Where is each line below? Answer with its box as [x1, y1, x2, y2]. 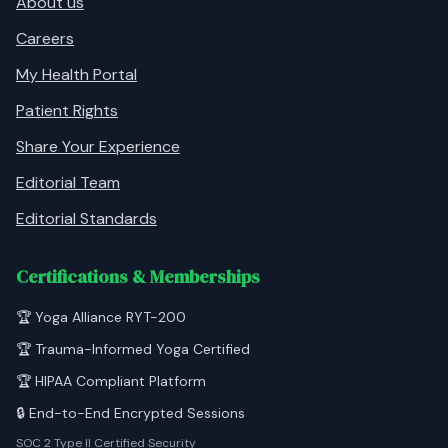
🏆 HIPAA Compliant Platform [16, 372, 206, 390]
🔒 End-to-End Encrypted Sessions [16, 404, 245, 422]
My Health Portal [16, 64, 137, 85]
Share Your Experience [16, 136, 180, 157]
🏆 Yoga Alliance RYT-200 [16, 308, 186, 326]
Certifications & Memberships [16, 264, 260, 289]
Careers [16, 28, 74, 49]
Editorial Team [16, 172, 120, 193]
